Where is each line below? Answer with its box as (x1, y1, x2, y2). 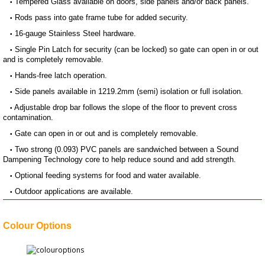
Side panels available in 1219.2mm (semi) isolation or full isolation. (15, 87, 243, 96)
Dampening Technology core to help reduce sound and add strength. (3, 155, 236, 164)
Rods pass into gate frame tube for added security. (15, 13, 188, 22)
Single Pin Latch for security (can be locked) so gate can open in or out (15, 45, 258, 54)
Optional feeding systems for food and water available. (15, 171, 201, 180)
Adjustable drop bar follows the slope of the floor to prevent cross (14, 103, 237, 112)
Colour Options (3, 221, 72, 231)
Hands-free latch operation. (15, 71, 107, 80)
